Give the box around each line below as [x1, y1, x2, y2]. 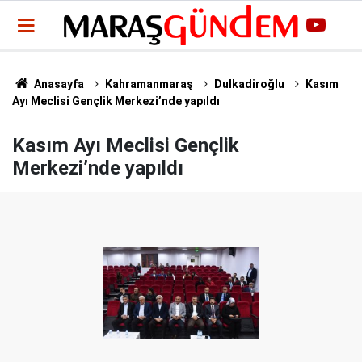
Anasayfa [31, 78, 84, 90]
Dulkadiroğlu [213, 78, 284, 90]
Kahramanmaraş [104, 78, 193, 90]
